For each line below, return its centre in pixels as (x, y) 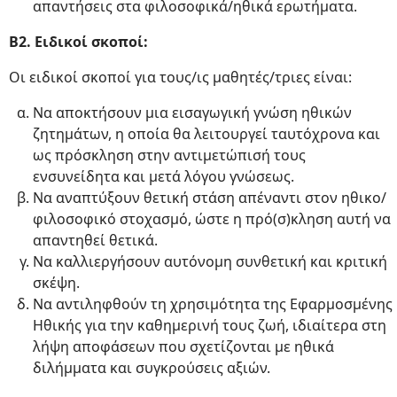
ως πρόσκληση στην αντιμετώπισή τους (169, 155)
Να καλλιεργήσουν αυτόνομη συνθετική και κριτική (210, 261)
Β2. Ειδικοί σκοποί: (78, 42)
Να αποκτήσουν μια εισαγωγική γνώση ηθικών (192, 113)
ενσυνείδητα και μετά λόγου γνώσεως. (163, 176)
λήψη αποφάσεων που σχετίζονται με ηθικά (183, 346)
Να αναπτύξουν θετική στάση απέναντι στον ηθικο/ (210, 198)
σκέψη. (56, 283)
